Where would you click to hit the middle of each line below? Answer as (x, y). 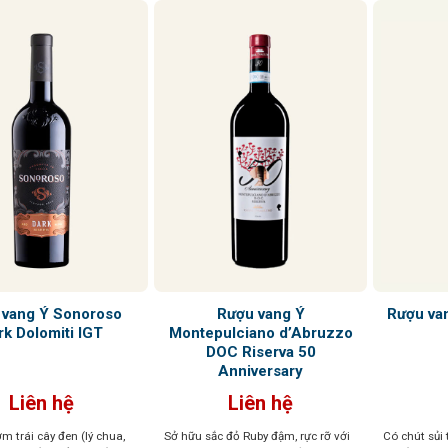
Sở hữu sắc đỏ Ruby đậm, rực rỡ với (256, 435)
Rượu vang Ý (260, 313)
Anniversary (261, 370)
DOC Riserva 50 (260, 351)
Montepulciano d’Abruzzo (260, 332)
